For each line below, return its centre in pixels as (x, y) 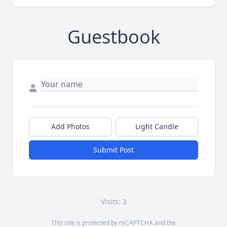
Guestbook (113, 37)
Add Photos (70, 127)
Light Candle (157, 127)
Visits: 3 (113, 202)
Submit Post (113, 150)
